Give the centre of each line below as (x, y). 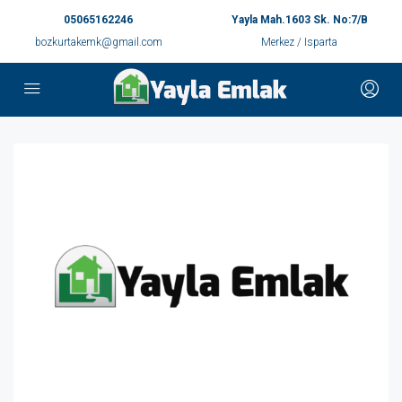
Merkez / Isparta (299, 42)
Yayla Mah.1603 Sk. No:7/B (299, 20)
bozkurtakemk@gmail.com (98, 42)
